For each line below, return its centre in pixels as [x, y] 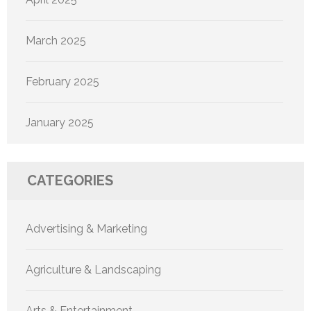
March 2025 [56, 40]
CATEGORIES [70, 180]
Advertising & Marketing [86, 228]
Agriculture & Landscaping [93, 269]
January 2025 [60, 122]
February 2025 [62, 81]
